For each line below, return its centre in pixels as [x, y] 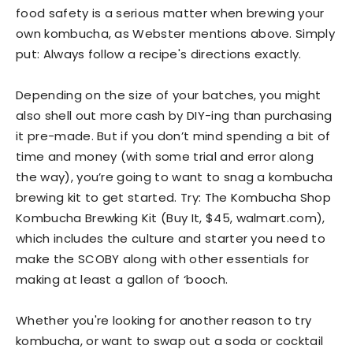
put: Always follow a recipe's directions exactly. [159, 54]
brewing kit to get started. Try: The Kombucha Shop [174, 197]
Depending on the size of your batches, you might [169, 95]
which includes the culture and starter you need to [171, 238]
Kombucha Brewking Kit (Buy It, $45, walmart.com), [171, 218]
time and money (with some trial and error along [165, 156]
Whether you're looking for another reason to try [164, 320]
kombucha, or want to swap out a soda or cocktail [170, 341]
